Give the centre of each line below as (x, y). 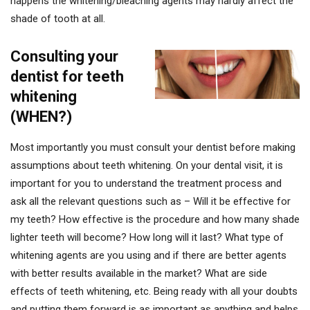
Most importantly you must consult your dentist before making (153, 147)
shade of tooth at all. (58, 18)
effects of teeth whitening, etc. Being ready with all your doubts (154, 291)
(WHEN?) (41, 116)
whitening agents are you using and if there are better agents (148, 255)
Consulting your (64, 56)
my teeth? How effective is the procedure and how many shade (155, 219)
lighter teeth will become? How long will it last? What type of (147, 237)
